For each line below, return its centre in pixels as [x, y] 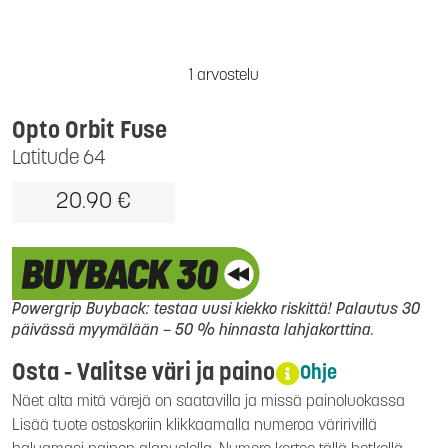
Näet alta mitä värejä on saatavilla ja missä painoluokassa [208, 402]
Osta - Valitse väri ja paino [143, 374]
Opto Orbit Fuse [89, 132]
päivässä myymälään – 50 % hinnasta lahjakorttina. [193, 331]
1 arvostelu [224, 76]
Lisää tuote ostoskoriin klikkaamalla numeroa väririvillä [194, 426]
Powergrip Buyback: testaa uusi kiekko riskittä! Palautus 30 [216, 310]
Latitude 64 [59, 159]
